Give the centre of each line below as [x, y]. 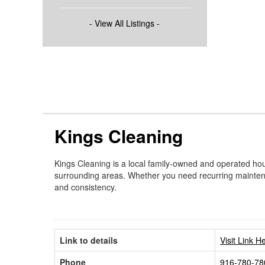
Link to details [89, 240]
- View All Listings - [125, 23]
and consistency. [85, 187]
